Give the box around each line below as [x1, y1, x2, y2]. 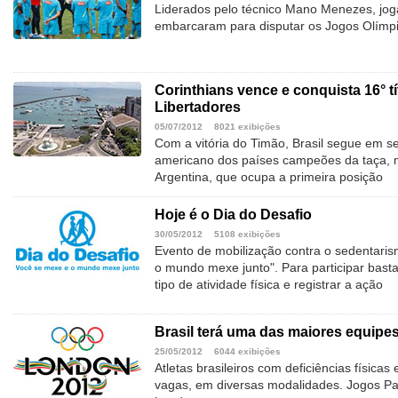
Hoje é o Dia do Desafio [155, 207, 312, 223]
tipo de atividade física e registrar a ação [155, 277, 383, 292]
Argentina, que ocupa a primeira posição [155, 170, 383, 185]
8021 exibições [214, 122, 281, 132]
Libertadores [155, 99, 241, 115]
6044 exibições [214, 346, 281, 357]
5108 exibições [214, 229, 281, 240]
